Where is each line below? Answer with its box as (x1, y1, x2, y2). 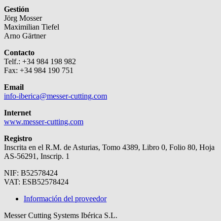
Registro (4, 134, 32, 143)
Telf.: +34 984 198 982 (4, 57, 76, 66)
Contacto (4, 48, 35, 57)
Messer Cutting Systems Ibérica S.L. (4, 211, 117, 220)
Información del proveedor (24, 194, 107, 203)
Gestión (4, 4, 29, 13)
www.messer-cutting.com (4, 117, 83, 126)
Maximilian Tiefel (4, 22, 59, 31)
